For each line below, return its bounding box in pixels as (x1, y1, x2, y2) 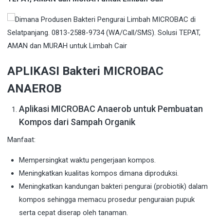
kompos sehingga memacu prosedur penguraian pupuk (19, 195, 195, 204)
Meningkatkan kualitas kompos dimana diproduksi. (19, 169, 179, 178)
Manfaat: (7, 135, 36, 145)
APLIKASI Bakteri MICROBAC (7, 64, 163, 78)
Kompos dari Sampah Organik (19, 117, 135, 127)
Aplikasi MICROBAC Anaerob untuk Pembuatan (19, 104, 203, 114)
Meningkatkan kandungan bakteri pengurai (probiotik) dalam (19, 182, 208, 191)
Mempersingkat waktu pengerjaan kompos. (19, 156, 156, 165)
